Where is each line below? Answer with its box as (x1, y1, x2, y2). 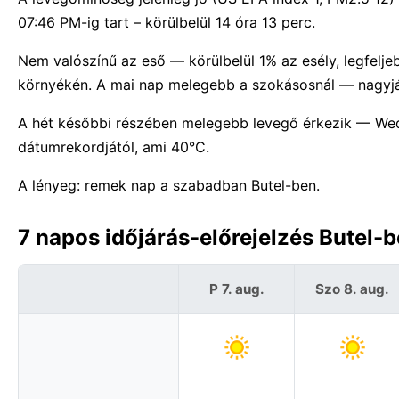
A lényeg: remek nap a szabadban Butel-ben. (18, 176, 320, 195)
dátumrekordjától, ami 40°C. (18, 138, 209, 157)
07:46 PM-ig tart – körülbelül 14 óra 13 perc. (18, 13, 315, 32)
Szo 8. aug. (315, 280, 389, 297)
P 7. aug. (208, 280, 265, 297)
